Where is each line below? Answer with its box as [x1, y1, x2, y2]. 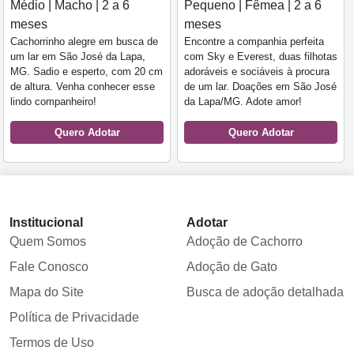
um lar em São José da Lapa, [10, 51, 145, 62]
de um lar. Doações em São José [184, 81, 337, 92]
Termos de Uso [9, 336, 94, 349]
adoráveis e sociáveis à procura [184, 66, 330, 77]
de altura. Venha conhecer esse [10, 81, 155, 92]
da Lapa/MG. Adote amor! [184, 96, 302, 107]
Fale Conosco [9, 260, 88, 273]
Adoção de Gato [186, 260, 277, 273]
